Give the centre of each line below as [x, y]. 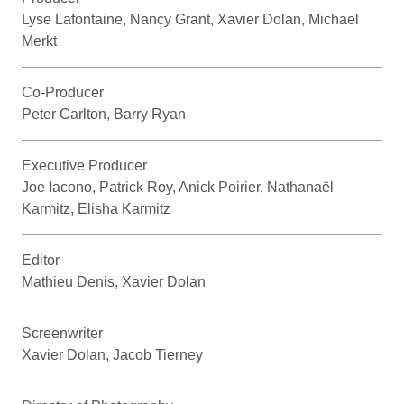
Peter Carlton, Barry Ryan [104, 114]
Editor [41, 260]
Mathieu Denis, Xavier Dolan [114, 281]
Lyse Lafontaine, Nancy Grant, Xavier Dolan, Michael [190, 19]
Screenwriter [62, 333]
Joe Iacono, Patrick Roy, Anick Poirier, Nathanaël [178, 187]
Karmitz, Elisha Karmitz [96, 208]
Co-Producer [63, 92]
